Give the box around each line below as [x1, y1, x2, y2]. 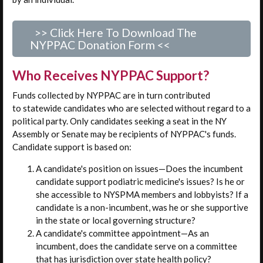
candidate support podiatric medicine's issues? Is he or [36, 176, 245, 187]
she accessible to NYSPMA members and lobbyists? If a [36, 188, 248, 200]
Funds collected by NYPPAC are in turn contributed [12, 89, 210, 100]
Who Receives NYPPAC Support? [12, 67, 209, 83]
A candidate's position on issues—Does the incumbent [36, 163, 243, 174]
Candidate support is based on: [12, 141, 131, 152]
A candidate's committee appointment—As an [36, 227, 209, 238]
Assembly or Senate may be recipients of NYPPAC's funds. [12, 128, 236, 139]
